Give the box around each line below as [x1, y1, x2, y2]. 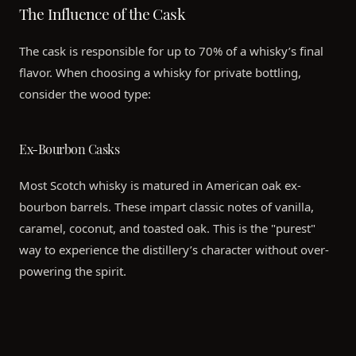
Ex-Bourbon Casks [19, 137, 119, 159]
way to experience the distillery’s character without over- [19, 242, 329, 258]
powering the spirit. [19, 263, 126, 280]
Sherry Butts [19, 314, 85, 336]
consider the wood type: [19, 86, 151, 103]
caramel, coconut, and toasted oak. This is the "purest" [19, 220, 315, 237]
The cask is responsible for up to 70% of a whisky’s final [19, 43, 323, 60]
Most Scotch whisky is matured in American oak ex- [19, 177, 301, 194]
